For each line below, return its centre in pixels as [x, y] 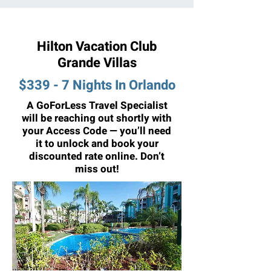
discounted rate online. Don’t [97, 156]
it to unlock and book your [97, 144]
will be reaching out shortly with [97, 118]
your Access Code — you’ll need [97, 131]
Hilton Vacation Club [97, 47]
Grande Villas [97, 63]
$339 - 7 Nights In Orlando [97, 85]
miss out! [97, 169]
